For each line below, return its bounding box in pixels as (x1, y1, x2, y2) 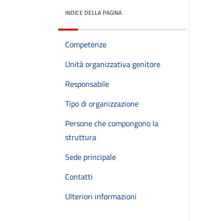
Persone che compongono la (65, 117, 158, 129)
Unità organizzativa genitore (65, 58, 160, 70)
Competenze (65, 38, 107, 50)
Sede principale (65, 151, 116, 163)
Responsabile (65, 78, 109, 90)
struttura (65, 131, 96, 143)
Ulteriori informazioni (65, 190, 137, 202)
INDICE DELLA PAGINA (65, 8, 122, 17)
